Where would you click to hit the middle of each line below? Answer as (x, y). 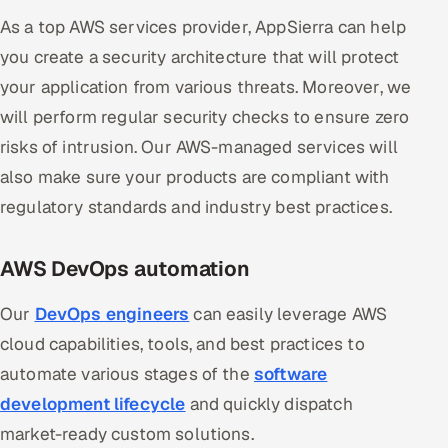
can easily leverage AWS (288, 313)
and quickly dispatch (269, 403)
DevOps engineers (112, 313)
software (290, 373)
